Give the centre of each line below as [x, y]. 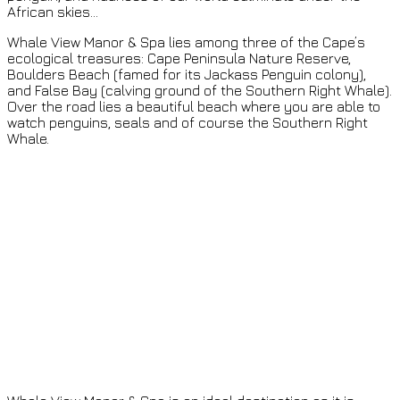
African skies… [53, 11]
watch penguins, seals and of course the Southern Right [187, 122]
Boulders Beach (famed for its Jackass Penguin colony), [187, 74]
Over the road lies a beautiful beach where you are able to [194, 106]
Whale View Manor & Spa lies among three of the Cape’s [186, 42]
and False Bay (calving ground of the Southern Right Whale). [200, 90]
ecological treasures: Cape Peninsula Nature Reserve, [179, 58]
